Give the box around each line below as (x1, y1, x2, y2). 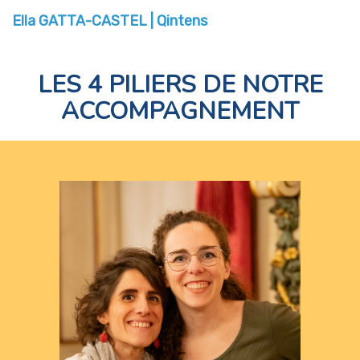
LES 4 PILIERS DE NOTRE (37, 67, 323, 101)
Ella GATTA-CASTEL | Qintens (12, 11, 207, 30)
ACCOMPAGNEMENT (61, 94, 299, 128)
